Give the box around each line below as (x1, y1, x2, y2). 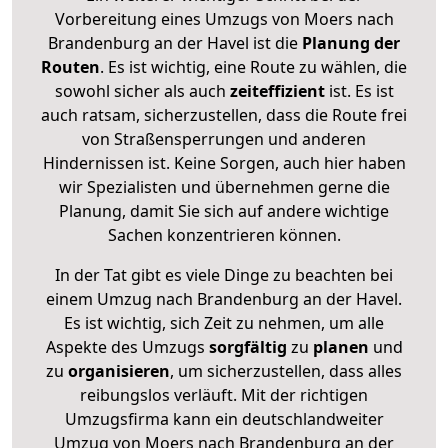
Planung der (298, 31, 400, 54)
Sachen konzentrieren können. (107, 223, 341, 246)
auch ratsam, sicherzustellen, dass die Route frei (41, 103, 407, 126)
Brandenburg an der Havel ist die (48, 31, 298, 54)
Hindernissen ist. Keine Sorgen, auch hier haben (42, 151, 406, 174)
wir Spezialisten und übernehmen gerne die (58, 175, 390, 198)
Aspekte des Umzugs (45, 335, 209, 358)
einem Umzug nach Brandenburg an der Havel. (46, 287, 402, 310)
